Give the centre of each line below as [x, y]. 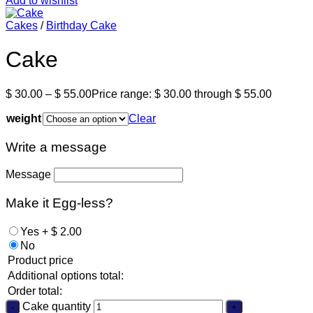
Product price [41, 260]
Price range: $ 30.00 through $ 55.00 [182, 94]
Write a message [56, 147]
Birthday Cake [81, 26]
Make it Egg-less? [59, 203]
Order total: [35, 291]
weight [24, 118]
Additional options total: [66, 275]
